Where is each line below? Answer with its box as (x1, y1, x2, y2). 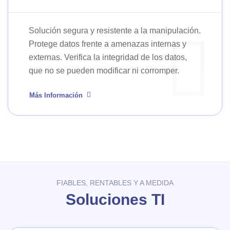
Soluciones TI (65, 191, 165, 208)
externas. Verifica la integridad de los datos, (29, 53, 187, 62)
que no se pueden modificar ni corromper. (29, 66, 179, 75)
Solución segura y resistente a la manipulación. (29, 26, 201, 35)
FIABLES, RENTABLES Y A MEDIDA (56, 179, 174, 187)
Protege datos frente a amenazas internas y (29, 40, 186, 48)
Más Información (29, 91, 83, 99)
